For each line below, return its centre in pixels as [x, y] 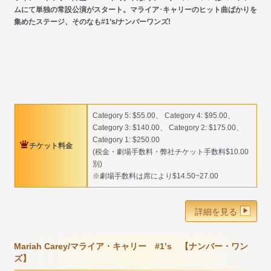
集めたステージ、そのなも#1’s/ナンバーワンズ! [92, 22]
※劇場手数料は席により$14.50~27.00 [155, 176]
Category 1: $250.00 [126, 140]
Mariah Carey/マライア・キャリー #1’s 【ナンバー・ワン [131, 247]
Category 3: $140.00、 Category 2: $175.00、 [168, 128]
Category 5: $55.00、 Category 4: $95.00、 [164, 116]
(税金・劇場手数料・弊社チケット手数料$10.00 [171, 152]
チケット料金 [51, 146]
